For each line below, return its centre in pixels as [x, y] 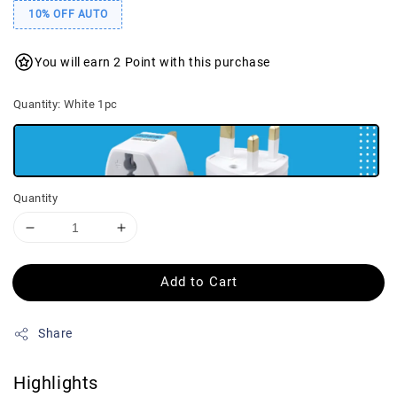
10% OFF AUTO [68, 14]
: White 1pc [88, 104]
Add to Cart [198, 282]
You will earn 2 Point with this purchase [152, 62]
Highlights [56, 383]
